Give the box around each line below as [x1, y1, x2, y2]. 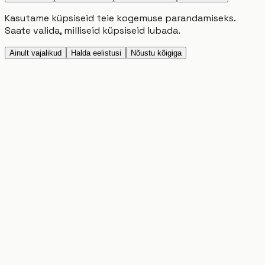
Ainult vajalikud [9, 48, 62, 57]
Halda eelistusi [71, 48, 121, 57]
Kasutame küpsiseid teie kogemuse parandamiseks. [5, 11, 235, 24]
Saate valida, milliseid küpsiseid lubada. [5, 24, 180, 37]
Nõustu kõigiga [131, 48, 182, 57]
